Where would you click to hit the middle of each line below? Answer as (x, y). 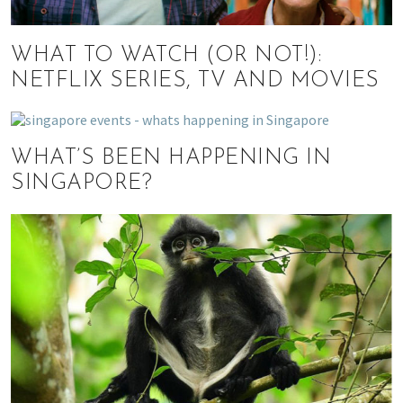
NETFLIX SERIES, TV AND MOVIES (195, 81)
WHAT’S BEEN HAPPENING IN (171, 158)
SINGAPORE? (81, 183)
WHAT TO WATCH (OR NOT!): (166, 55)
